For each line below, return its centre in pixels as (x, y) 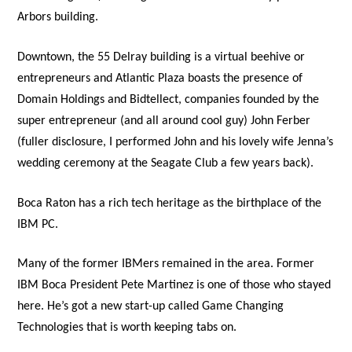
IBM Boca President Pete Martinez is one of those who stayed (174, 286)
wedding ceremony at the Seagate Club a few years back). (166, 163)
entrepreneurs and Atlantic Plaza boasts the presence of (160, 79)
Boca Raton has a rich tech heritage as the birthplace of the (170, 203)
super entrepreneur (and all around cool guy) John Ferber (164, 121)
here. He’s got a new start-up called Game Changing (151, 307)
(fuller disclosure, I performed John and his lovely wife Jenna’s (176, 142)
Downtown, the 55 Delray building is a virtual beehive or (161, 57)
